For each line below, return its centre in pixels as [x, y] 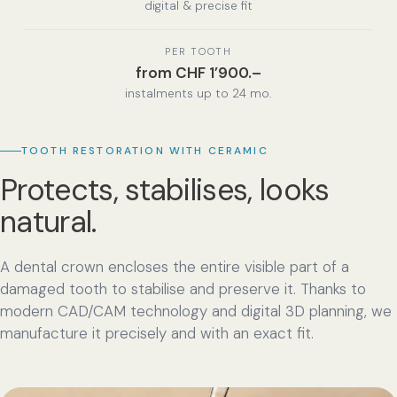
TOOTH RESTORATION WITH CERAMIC [145, 151]
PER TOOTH [198, 51]
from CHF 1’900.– [198, 72]
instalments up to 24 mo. [198, 93]
